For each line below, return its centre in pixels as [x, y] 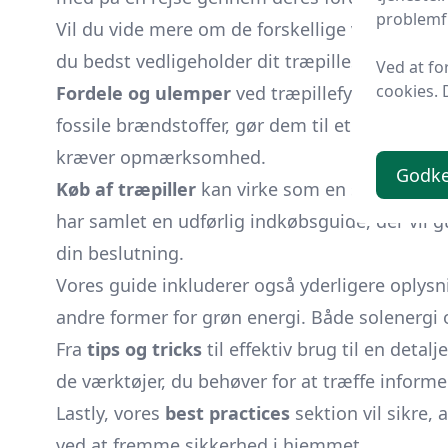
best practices [227, 413]
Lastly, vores [110, 413]
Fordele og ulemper [143, 93]
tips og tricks [144, 349]
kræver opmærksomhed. [161, 157]
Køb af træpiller [126, 189]
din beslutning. [120, 253]
